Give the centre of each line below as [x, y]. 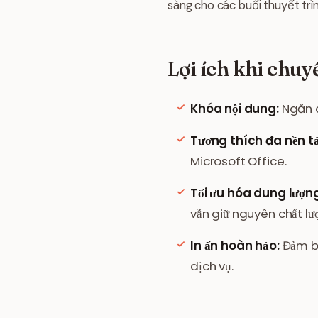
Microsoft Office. [238, 161]
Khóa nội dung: [235, 109]
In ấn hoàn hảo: [235, 246]
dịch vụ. [212, 266]
